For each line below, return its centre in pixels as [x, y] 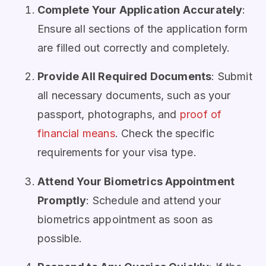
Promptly [62, 200]
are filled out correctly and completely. [134, 48]
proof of [201, 115]
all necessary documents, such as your [134, 96]
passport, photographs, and [109, 115]
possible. [60, 238]
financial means [76, 134]
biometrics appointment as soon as [125, 219]
